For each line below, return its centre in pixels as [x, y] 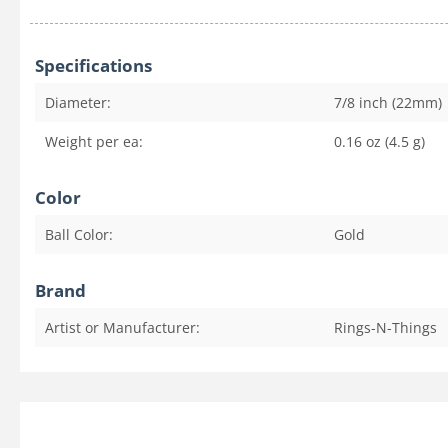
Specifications [93, 65]
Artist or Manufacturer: [122, 327]
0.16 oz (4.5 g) [379, 141]
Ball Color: [79, 234]
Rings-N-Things [385, 327]
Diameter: [78, 102]
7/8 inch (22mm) [388, 102]
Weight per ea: [94, 141]
